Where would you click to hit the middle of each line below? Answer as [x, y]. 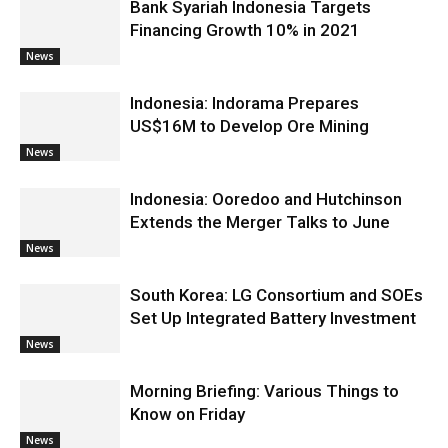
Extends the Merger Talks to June [260, 222]
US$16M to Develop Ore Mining [249, 126]
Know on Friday [187, 414]
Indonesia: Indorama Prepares [244, 103]
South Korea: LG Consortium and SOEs [276, 295]
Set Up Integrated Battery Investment [273, 318]
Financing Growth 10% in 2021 [245, 30]
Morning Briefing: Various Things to [264, 391]
